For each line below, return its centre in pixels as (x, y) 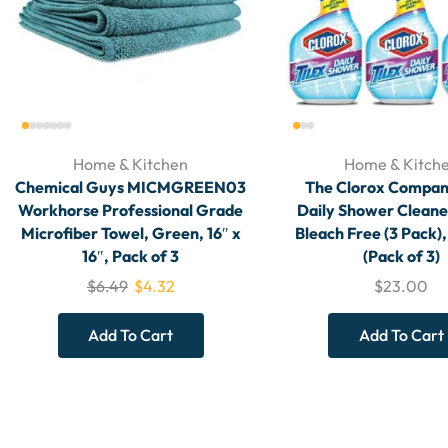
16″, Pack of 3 (131, 256)
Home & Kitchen (131, 164)
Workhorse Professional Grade (131, 210)
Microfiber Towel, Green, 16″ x (130, 233)
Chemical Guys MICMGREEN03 (131, 187)
